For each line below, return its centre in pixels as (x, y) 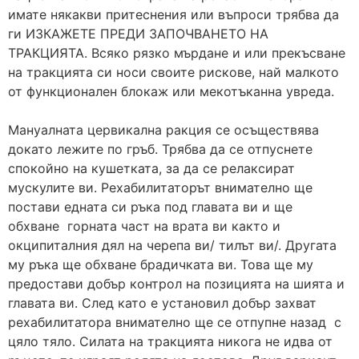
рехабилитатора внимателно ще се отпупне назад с (175, 322)
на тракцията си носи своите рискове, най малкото (173, 72)
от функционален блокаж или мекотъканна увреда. (171, 91)
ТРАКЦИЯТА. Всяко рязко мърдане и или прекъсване (177, 52)
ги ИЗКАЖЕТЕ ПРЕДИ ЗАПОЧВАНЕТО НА (138, 33)
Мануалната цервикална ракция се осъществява (163, 129)
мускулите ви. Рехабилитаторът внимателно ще (160, 187)
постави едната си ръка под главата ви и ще (150, 206)
